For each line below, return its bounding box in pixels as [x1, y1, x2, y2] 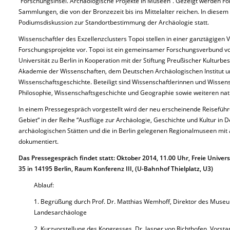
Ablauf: [34, 181, 54, 189]
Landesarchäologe [34, 208, 87, 217]
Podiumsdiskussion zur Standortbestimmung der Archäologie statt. [18, 18, 209, 27]
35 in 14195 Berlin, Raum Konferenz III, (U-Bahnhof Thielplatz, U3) [18, 164, 213, 173]
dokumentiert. [18, 137, 59, 146]
